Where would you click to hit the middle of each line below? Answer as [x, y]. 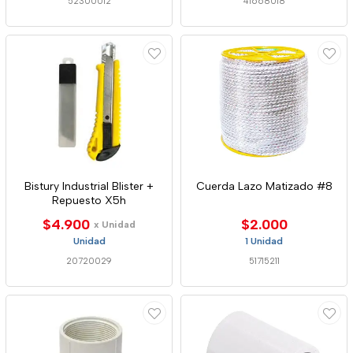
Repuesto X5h [89, 201]
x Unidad [115, 225]
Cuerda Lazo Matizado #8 [264, 186]
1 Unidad [264, 241]
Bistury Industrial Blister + [89, 186]
